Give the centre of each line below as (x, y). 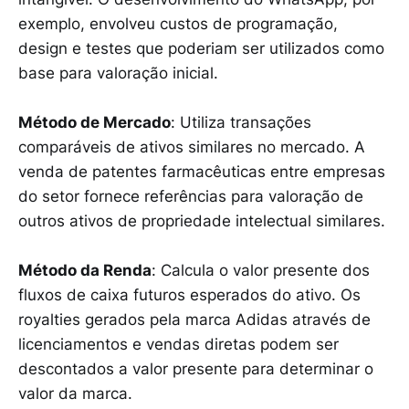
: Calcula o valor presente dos (261, 271)
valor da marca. (75, 394)
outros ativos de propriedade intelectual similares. (202, 220)
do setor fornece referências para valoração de (191, 196)
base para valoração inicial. (118, 73)
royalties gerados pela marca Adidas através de (194, 320)
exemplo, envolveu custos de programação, (178, 23)
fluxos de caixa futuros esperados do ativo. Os (189, 295)
